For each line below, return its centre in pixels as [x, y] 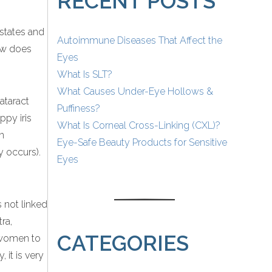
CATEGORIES [123, 243]
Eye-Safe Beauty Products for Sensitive [142, 143]
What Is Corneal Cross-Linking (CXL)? [139, 126]
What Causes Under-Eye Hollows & [135, 92]
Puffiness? [79, 109]
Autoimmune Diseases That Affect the [140, 41]
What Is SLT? [85, 75]
